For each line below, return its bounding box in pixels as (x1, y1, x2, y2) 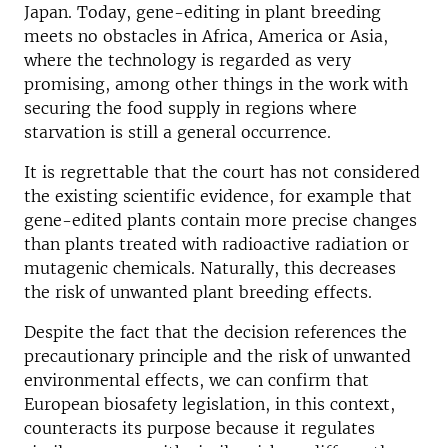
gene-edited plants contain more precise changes (24, 210, 417, 230)
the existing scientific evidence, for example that (24, 186, 412, 206)
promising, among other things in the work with (24, 74, 408, 94)
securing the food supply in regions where (24, 98, 357, 118)
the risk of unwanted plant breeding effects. (24, 282, 372, 302)
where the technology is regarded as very (24, 50, 351, 70)
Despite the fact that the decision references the (24, 322, 407, 342)
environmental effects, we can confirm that (24, 370, 369, 390)
